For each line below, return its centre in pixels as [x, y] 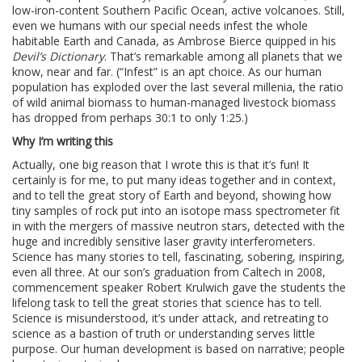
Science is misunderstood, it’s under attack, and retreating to [170, 318]
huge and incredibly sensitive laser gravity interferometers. [164, 242]
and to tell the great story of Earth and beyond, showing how [172, 196]
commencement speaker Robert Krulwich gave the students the [179, 288]
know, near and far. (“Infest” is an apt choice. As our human [167, 72]
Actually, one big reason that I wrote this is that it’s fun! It [161, 165]
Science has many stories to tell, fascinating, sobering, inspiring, [179, 257]
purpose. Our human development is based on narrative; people [179, 349]
